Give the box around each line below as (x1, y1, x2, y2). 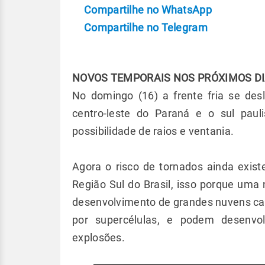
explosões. (72, 231, 125, 244)
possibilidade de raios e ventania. (72, 125, 237, 137)
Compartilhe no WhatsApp (84, 4, 212, 16)
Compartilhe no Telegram (84, 21, 208, 34)
